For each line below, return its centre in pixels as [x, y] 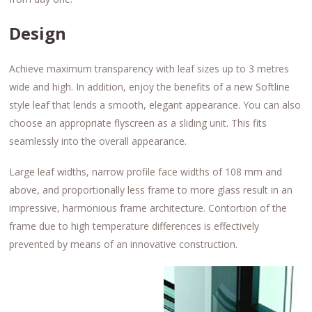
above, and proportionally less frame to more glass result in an [151, 190]
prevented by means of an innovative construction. [124, 244]
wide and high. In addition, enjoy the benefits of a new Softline [150, 87]
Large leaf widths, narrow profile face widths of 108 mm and [146, 172]
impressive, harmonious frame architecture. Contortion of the [148, 208]
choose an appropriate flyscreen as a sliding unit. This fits [138, 123]
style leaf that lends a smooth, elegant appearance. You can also [155, 105]
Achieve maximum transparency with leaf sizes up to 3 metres [149, 69]
